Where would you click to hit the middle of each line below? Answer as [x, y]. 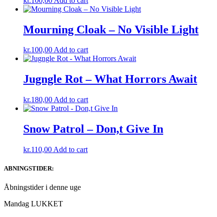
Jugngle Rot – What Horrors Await [110, 79]
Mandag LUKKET [33, 204]
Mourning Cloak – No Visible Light [111, 29]
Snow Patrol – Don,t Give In [93, 129]
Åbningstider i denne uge [42, 187]
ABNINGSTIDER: [29, 169]
